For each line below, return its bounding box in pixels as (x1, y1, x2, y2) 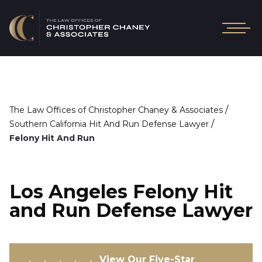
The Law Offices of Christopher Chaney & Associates (9, 105, 223, 115)
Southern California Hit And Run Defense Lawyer (9, 119, 209, 129)
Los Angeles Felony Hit (9, 180, 233, 203)
